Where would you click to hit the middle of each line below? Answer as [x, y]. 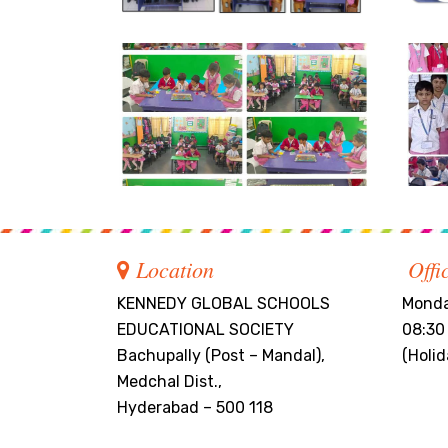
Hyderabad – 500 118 [195, 407]
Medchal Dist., [169, 381]
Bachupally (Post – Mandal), [221, 355]
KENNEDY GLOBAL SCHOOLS [223, 303]
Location [172, 268]
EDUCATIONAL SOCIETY [205, 329]
